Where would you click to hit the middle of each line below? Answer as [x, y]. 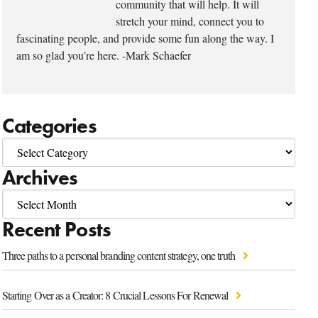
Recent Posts [56, 229]
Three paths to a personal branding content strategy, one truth [119, 255]
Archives [40, 177]
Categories [49, 126]
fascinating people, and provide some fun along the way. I [145, 38]
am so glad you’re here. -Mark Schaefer [103, 55]
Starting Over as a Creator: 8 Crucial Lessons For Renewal [116, 295]
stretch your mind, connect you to [190, 21]
